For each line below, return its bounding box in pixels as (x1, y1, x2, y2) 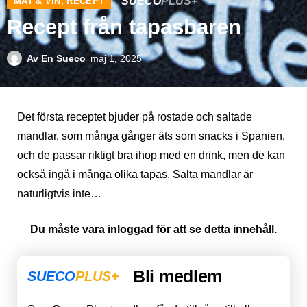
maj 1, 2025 (90, 53, 142, 64)
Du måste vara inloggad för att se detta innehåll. (30, 223, 277, 236)
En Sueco (38, 53, 86, 64)
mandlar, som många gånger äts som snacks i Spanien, (17, 130, 285, 143)
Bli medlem (133, 267, 222, 286)
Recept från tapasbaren (7, 15, 241, 40)
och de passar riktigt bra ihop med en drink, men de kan (17, 149, 285, 162)
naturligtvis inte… (17, 188, 101, 200)
